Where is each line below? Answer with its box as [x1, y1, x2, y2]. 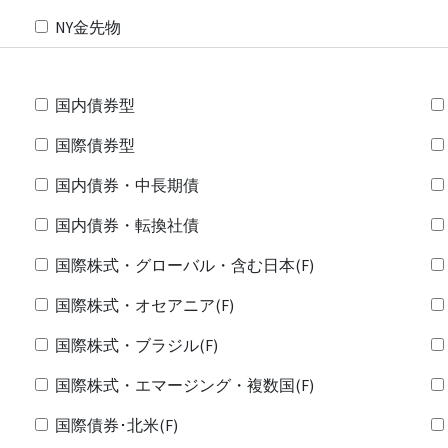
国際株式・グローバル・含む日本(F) [54, 255, 314, 275]
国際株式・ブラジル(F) [54, 335, 218, 355]
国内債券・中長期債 [54, 175, 199, 195]
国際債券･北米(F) [54, 415, 178, 435]
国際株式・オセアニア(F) [54, 295, 234, 315]
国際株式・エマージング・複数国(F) [54, 375, 314, 395]
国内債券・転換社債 [54, 215, 199, 235]
